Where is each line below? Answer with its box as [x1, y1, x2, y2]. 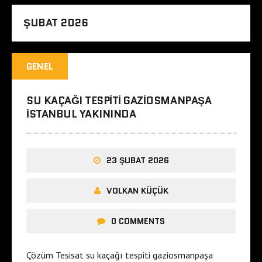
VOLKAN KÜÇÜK [106, 185, 168, 197]
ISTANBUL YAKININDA [26, 106, 136, 122]
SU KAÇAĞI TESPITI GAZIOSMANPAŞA [26, 93, 212, 109]
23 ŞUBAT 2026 [106, 154, 169, 167]
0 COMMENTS [111, 215, 165, 227]
